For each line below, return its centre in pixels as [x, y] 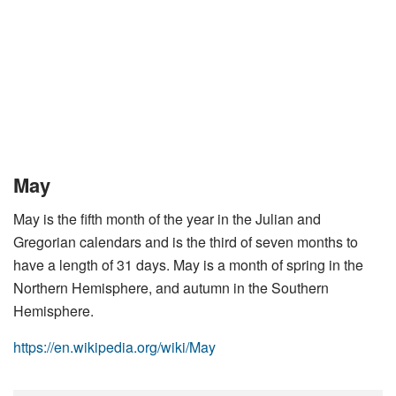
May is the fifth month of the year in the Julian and [167, 219]
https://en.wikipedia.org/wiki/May [114, 347]
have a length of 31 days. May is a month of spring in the [188, 265]
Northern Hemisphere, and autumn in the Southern [171, 288]
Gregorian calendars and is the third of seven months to [186, 242]
